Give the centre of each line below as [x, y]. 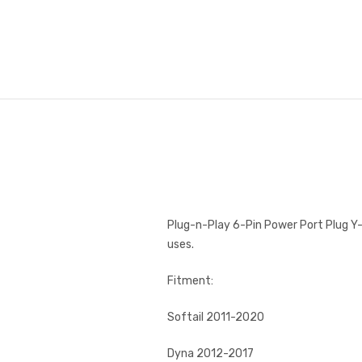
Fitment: [190, 280]
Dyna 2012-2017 [210, 353]
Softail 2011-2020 [216, 317]
